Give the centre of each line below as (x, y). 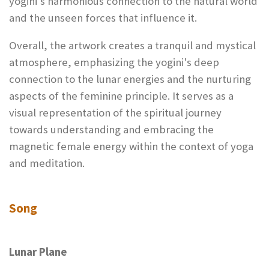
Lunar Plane (38, 252)
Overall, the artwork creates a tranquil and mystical (132, 46)
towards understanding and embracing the (111, 130)
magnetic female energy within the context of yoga (131, 147)
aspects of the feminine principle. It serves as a (121, 96)
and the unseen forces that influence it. (103, 17)
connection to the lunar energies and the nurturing (130, 79)
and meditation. (47, 163)
